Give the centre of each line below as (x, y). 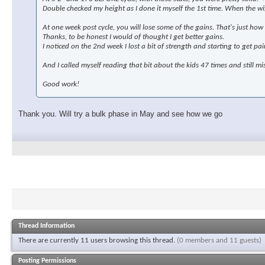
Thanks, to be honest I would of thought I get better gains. (133, 37)
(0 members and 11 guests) (219, 241)
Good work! (61, 85)
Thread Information (46, 226)
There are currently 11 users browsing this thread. (98, 241)
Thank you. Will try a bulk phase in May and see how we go (120, 114)
